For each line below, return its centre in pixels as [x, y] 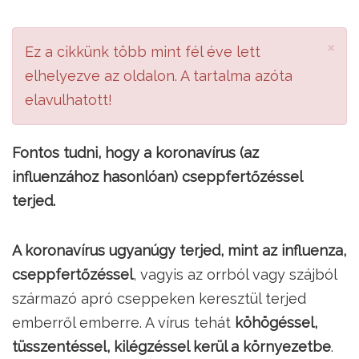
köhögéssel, [276, 323]
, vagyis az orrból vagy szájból [235, 274]
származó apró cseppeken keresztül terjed [159, 298]
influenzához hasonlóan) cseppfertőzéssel [157, 177]
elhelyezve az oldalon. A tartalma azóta [159, 76]
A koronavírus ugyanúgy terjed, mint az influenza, [179, 250]
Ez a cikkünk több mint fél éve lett [143, 52]
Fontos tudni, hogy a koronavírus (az [135, 153]
